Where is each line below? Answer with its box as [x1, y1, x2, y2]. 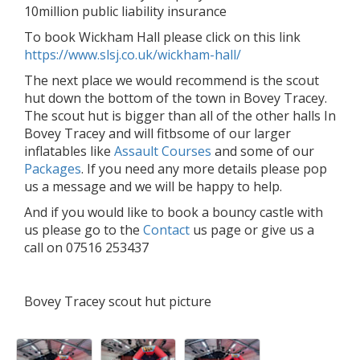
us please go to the [24, 221, 143, 239]
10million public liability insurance [24, 2, 227, 21]
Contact [143, 221, 190, 239]
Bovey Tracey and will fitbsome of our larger [24, 125, 291, 143]
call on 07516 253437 [24, 239, 149, 257]
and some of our [211, 142, 314, 161]
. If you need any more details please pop [81, 160, 327, 178]
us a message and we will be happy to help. [24, 178, 282, 196]
